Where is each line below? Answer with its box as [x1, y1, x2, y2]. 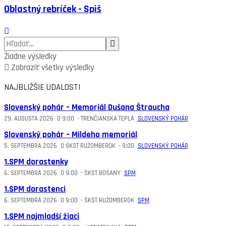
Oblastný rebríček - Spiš [4, 3, 101, 16]
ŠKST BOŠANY [84, 169, 121, 178]
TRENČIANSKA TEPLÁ [81, 115, 134, 123]
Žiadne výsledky [4, 51, 56, 63]
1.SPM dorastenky [4, 156, 68, 168]
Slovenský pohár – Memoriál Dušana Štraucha [4, 102, 169, 114]
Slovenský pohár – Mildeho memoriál [4, 129, 137, 141]
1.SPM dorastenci [4, 184, 66, 195]
